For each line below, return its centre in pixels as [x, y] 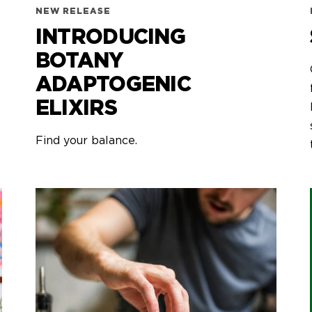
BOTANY [79, 61]
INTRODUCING [110, 37]
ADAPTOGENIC [113, 85]
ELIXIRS [76, 108]
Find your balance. [86, 140]
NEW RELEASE [73, 11]
